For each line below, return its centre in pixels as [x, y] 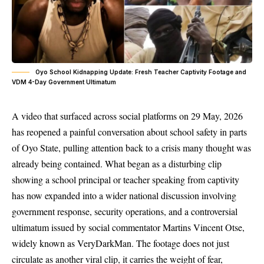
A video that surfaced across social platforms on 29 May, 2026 [127, 116]
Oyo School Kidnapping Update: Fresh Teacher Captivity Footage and [141, 72]
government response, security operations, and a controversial [125, 211]
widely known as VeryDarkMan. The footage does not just [121, 243]
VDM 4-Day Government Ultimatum [64, 82]
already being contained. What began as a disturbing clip [117, 164]
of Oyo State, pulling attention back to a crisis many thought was [131, 148]
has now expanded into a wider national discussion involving [124, 195]
